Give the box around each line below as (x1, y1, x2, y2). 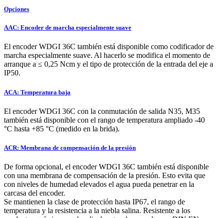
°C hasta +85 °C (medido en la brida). (4, 124, 120, 133)
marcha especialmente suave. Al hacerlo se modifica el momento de (4, 51, 210, 60)
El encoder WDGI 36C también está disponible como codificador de (4, 42, 214, 51)
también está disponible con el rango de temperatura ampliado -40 (4, 115, 205, 124)
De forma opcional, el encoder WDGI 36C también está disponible (4, 163, 209, 171)
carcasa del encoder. (4, 189, 65, 198)
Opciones (4, 5, 29, 13)
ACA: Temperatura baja (4, 88, 71, 96)
